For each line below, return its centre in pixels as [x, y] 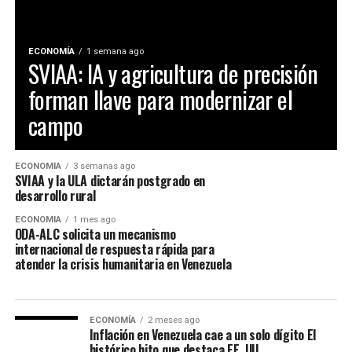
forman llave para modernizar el [160, 99]
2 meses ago [173, 320]
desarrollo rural [55, 196]
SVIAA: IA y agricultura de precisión [173, 73]
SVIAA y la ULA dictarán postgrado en [110, 181]
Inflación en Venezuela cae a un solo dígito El [202, 335]
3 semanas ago [104, 166]
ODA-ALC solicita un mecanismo [95, 234]
